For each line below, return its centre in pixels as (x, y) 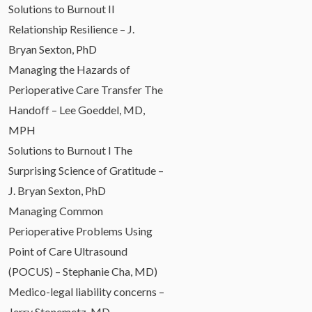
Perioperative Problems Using (80, 231)
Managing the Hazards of (69, 69)
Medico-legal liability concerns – (86, 291)
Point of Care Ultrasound (68, 251)
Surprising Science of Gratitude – (86, 170)
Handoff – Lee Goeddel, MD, (77, 109)
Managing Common (56, 210)
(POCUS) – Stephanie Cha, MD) (83, 271)
